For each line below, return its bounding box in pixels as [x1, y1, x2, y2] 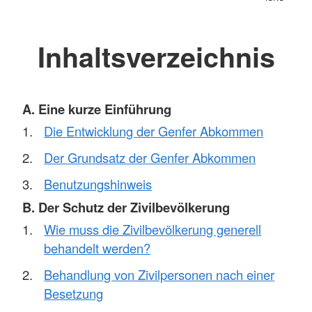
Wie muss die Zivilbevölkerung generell [44, 220, 262, 239]
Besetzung [44, 284, 104, 303]
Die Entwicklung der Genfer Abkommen [44, 122, 264, 141]
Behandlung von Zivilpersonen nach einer [44, 265, 275, 284]
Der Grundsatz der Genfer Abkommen [44, 148, 256, 167]
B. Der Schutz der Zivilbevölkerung [22, 197, 230, 217]
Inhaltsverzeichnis [37, 37, 275, 77]
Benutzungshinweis [44, 175, 153, 194]
